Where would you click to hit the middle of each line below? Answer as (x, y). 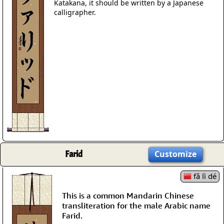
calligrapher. (75, 12)
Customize (175, 154)
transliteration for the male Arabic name (136, 205)
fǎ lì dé (204, 176)
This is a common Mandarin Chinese (128, 195)
